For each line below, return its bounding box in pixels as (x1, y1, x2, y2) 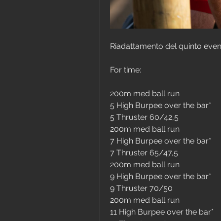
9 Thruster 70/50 (110, 184, 173, 193)
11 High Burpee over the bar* (110, 207, 214, 217)
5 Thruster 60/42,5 (110, 112, 179, 122)
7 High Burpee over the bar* (110, 136, 211, 146)
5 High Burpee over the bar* (110, 101, 211, 110)
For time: (110, 65, 141, 75)
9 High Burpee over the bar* (110, 172, 211, 182)
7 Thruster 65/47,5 (110, 148, 178, 158)
